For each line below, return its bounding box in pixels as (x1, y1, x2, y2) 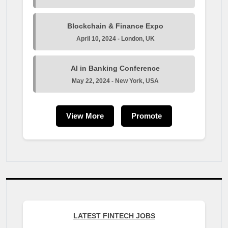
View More (66, 111, 104, 120)
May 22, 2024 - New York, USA (72, 77, 159, 84)
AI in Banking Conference (71, 64, 160, 72)
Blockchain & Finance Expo (67, 21, 163, 30)
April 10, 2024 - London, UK (76, 35, 155, 42)
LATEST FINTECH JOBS (73, 211, 155, 220)
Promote (131, 111, 162, 120)
